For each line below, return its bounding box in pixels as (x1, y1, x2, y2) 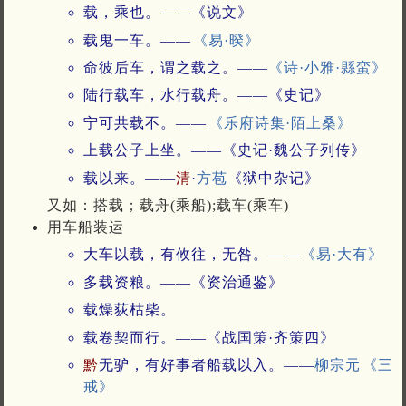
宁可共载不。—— (83, 114, 207, 130)
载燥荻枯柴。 (83, 302, 176, 318)
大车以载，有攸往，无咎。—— (83, 246, 299, 263)
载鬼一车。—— (83, 32, 191, 48)
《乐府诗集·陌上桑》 (208, 114, 353, 130)
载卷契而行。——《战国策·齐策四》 (83, 329, 335, 345)
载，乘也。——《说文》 (83, 5, 253, 21)
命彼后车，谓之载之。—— (83, 59, 268, 75)
